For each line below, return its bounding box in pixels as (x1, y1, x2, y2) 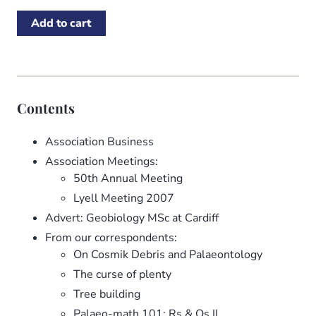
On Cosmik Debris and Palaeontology (73, 246, 262, 262)
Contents (17, 98, 75, 117)
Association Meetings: (45, 153, 158, 169)
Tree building (73, 286, 140, 302)
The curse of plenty (73, 266, 171, 282)
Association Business (45, 133, 154, 150)
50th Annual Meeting (73, 170, 183, 186)
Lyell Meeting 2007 (73, 190, 174, 206)
